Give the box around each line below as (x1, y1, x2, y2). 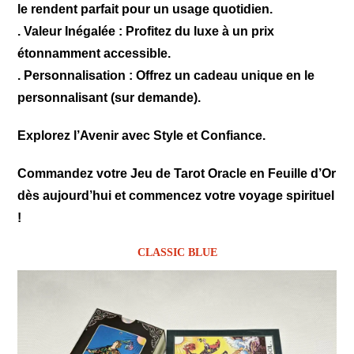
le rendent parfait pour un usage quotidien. (17, 2, 273, 16)
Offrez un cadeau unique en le (133, 69, 315, 82)
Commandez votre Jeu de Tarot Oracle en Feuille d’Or (17, 167, 337, 180)
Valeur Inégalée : (24, 24, 123, 38)
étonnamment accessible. (17, 47, 171, 60)
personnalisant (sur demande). (17, 91, 201, 104)
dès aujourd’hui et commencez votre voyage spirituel (17, 189, 335, 202)
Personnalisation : (24, 69, 134, 82)
